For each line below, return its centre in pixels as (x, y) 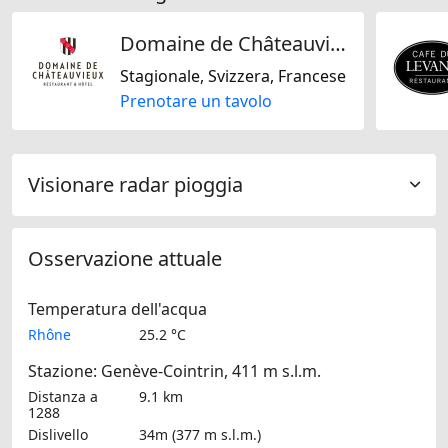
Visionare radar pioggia (135, 185)
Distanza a (63, 397)
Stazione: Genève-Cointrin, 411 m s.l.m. (174, 371)
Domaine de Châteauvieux (338, 44)
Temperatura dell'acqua (117, 309)
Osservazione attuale (125, 259)
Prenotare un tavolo (196, 101)
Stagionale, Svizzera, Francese (233, 76)
